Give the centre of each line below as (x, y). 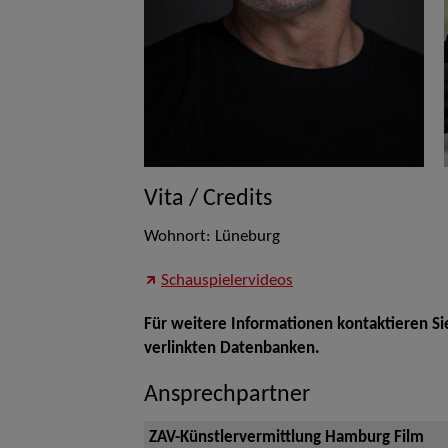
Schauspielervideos (227, 281)
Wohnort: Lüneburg (212, 237)
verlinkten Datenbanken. (232, 349)
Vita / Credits (208, 199)
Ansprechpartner (227, 395)
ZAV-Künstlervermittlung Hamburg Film (286, 438)
